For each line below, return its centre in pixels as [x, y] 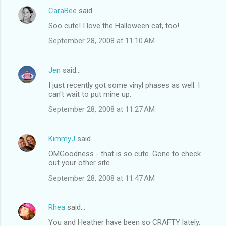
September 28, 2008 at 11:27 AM [102, 109]
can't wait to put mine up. [90, 94]
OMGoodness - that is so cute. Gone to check [125, 154]
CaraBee [63, 10]
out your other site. [80, 163]
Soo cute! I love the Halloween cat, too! [114, 25]
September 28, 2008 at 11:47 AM [102, 178]
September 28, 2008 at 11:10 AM [102, 41]
